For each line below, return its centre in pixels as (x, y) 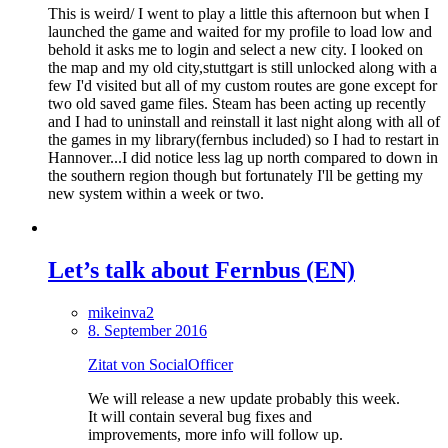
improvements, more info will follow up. (215, 434)
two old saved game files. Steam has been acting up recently (237, 103)
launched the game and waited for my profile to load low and (240, 31)
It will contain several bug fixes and (200, 416)
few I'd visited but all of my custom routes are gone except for (242, 85)
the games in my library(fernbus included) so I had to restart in (243, 139)
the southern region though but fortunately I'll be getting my (235, 175)
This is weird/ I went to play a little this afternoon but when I (238, 13)
